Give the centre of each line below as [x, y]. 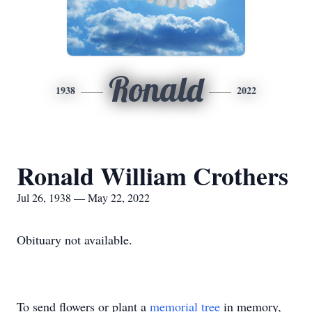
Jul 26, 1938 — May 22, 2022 [83, 197]
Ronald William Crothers [153, 175]
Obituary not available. [75, 240]
